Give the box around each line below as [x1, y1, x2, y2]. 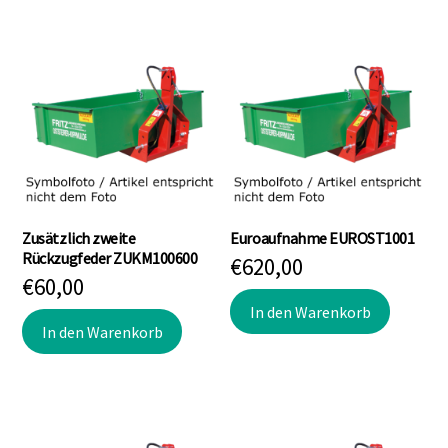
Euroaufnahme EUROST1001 [230, 227, 415, 248]
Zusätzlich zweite [22, 227, 136, 248]
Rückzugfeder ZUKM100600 [22, 247, 198, 268]
